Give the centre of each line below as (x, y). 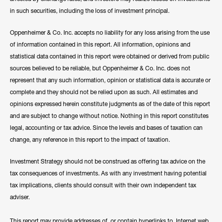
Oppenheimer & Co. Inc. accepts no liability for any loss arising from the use (110, 32)
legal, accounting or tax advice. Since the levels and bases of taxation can (106, 128)
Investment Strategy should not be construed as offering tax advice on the (108, 161)
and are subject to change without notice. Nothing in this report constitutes (109, 116)
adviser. (20, 197)
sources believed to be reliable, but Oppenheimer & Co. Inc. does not (100, 68)
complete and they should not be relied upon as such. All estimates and (104, 92)
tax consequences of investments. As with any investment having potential (108, 173)
